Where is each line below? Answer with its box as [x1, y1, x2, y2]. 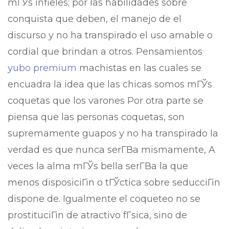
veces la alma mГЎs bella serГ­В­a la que [8, 161, 188, 172]
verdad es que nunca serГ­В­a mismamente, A [8, 144, 215, 155]
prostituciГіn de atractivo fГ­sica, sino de [8, 210, 187, 221]
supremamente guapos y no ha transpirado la [8, 128, 218, 139]
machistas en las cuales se [77, 62, 201, 74]
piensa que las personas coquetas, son [8, 111, 185, 123]
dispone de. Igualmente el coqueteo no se [8, 193, 200, 204]
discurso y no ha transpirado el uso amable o [8, 30, 213, 41]
